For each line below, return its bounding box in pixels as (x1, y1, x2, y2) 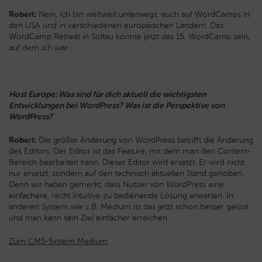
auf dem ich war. (9, 43, 69, 53)
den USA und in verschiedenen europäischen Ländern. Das (9, 20, 223, 31)
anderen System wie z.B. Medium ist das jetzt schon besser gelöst (9, 202, 249, 212)
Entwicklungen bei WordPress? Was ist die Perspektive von (9, 101, 225, 111)
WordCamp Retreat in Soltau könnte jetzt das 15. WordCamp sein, (9, 32, 250, 42)
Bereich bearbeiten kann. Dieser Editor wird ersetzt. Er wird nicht (9, 157, 244, 168)
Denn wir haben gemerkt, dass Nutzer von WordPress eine (9, 180, 224, 190)
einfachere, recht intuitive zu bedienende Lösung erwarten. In (9, 191, 233, 201)
